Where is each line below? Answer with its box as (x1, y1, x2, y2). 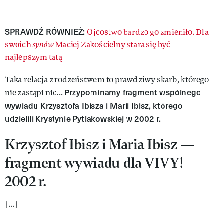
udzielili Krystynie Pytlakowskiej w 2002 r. (5, 112, 161, 124)
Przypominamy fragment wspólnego (64, 86, 201, 98)
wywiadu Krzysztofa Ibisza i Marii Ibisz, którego (5, 99, 183, 111)
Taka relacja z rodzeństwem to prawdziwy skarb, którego (5, 74, 209, 85)
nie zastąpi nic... (5, 87, 64, 98)
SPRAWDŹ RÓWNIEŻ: (5, 25, 87, 37)
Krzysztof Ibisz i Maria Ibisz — (5, 134, 195, 154)
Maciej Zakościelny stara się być (55, 39, 171, 50)
